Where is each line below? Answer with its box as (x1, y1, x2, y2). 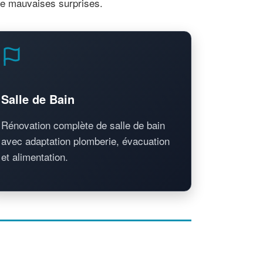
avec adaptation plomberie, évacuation (1, 133, 170, 148)
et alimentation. (1, 149, 68, 164)
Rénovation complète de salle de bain (1, 117, 165, 132)
